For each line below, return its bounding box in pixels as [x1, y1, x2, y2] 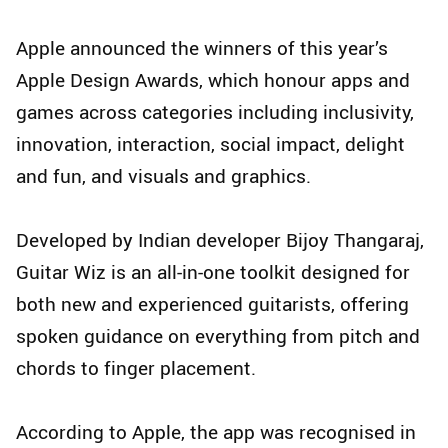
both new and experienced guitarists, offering [16, 290, 409, 317]
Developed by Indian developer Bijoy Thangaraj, [16, 226, 424, 253]
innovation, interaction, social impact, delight [16, 130, 405, 157]
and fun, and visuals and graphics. [16, 162, 311, 189]
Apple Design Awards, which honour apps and [16, 66, 410, 93]
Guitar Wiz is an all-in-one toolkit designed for [16, 258, 410, 285]
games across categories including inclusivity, [16, 98, 414, 125]
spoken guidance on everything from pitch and [16, 322, 420, 349]
